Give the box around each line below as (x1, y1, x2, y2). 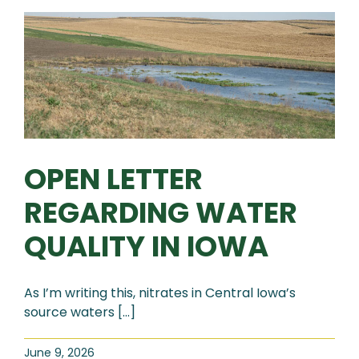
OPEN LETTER (24, 159, 203, 199)
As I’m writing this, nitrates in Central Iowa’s (24, 283, 296, 302)
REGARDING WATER (24, 192, 297, 232)
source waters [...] (24, 302, 135, 321)
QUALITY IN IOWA (24, 226, 268, 266)
